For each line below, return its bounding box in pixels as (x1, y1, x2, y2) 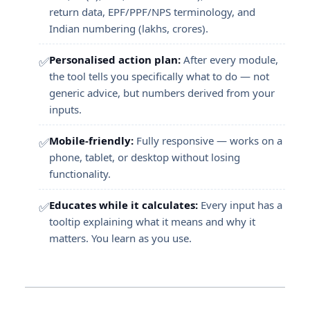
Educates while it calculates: (49, 198, 198, 212)
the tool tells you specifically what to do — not (49, 69, 269, 83)
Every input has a (198, 198, 282, 212)
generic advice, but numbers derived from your (49, 86, 275, 100)
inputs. (49, 102, 82, 116)
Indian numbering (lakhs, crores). (49, 21, 208, 35)
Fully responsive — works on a (134, 134, 282, 147)
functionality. (49, 167, 111, 181)
